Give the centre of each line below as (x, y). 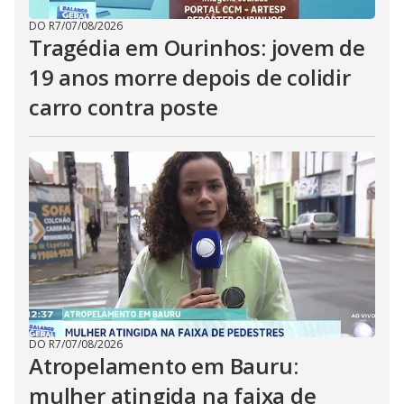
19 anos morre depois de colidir (190, 77)
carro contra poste (124, 106)
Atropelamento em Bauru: (164, 365)
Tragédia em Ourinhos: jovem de (197, 47)
